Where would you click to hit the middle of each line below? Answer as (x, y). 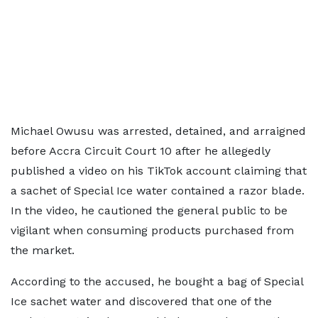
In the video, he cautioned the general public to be (149, 210)
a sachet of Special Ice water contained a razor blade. (158, 191)
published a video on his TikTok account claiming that (159, 171)
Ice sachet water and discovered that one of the (141, 301)
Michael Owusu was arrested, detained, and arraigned (158, 131)
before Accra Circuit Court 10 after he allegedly (141, 151)
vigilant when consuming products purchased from (152, 230)
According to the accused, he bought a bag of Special (157, 281)
